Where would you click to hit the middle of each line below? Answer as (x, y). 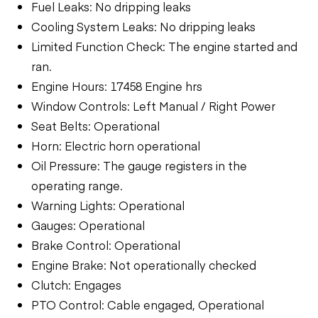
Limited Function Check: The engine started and (164, 46)
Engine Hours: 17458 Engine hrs (117, 86)
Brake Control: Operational (106, 245)
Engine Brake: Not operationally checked (144, 264)
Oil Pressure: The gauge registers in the (139, 165)
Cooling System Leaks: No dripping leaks (143, 26)
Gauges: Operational (88, 225)
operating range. (77, 185)
